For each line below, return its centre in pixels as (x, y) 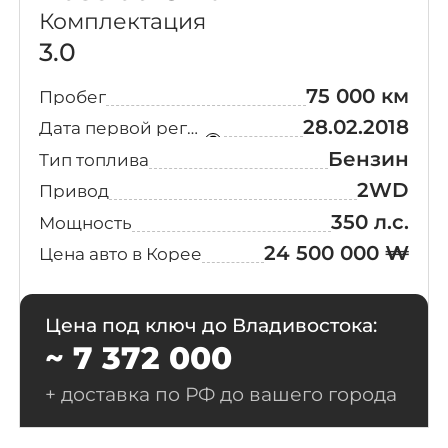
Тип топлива (93, 159)
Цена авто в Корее (120, 254)
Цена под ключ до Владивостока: (210, 326)
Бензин (369, 158)
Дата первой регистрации (192, 128)
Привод (73, 191)
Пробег (72, 96)
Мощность (85, 222)
